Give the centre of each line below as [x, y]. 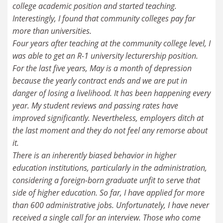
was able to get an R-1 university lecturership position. [105, 56]
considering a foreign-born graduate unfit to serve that [106, 180]
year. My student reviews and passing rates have [95, 105]
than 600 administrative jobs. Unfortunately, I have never [111, 205]
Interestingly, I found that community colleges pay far [104, 18]
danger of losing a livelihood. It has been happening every [111, 93]
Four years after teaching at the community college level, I [111, 43]
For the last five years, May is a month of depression [102, 68]
